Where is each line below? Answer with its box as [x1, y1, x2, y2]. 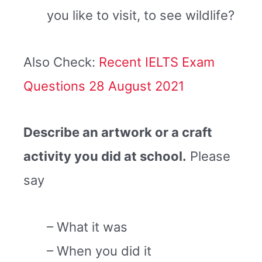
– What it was [47, 219, 127, 235]
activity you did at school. [23, 149, 187, 164]
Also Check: [23, 54, 99, 70]
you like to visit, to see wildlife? [47, 8, 235, 23]
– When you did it [47, 243, 151, 258]
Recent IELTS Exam [99, 54, 215, 70]
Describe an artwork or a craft [23, 125, 212, 140]
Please [187, 149, 230, 164]
